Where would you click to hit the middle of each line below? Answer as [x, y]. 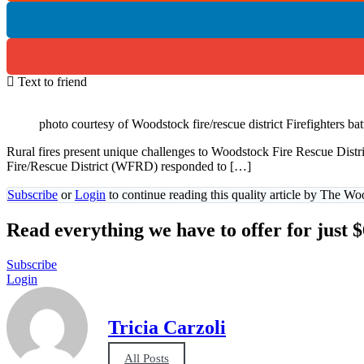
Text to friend [52, 81]
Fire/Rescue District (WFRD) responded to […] [129, 166]
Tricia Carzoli [167, 328]
